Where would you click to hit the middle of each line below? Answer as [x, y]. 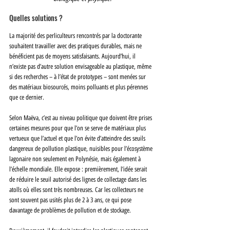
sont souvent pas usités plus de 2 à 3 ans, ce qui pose [71, 200]
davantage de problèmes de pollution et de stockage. [70, 210]
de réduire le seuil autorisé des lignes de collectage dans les [79, 180]
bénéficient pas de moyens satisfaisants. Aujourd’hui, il [73, 56]
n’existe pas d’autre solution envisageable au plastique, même [81, 67]
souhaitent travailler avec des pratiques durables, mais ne [76, 46]
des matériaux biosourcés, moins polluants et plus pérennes [79, 87]
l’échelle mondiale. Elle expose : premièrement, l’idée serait [79, 169]
